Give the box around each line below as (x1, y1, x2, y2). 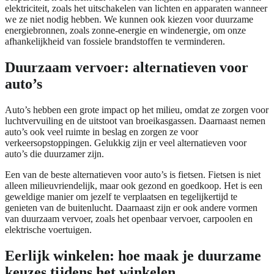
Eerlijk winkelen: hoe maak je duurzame (5, 247, 261, 264)
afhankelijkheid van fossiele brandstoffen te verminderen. (5, 36, 225, 47)
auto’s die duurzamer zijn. (5, 148, 104, 159)
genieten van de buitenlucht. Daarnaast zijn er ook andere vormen (5, 202, 257, 213)
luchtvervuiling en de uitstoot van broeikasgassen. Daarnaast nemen (5, 115, 265, 126)
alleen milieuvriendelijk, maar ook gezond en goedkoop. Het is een (5, 180, 262, 191)
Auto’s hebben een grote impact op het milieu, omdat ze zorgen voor (5, 104, 268, 115)
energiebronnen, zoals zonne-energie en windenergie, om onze (5, 25, 246, 36)
